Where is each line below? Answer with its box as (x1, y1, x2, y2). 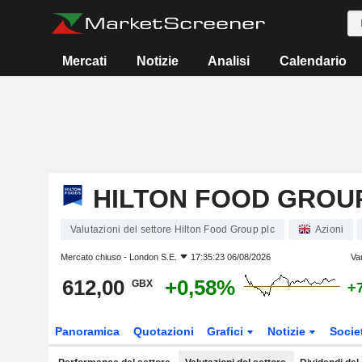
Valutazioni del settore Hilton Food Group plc (69, 224, 275, 235)
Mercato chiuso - (60, 252, 129, 262)
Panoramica (54, 325, 120, 338)
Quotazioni (133, 325, 194, 338)
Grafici (207, 325, 247, 338)
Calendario (279, 54, 347, 68)
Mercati (62, 54, 107, 68)
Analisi (208, 54, 250, 68)
